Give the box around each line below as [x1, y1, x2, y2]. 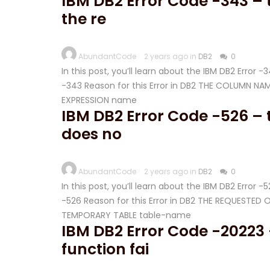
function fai [61, 239, 149, 260]
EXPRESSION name [61, 94, 137, 106]
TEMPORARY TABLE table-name [61, 209, 191, 221]
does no [61, 124, 122, 145]
